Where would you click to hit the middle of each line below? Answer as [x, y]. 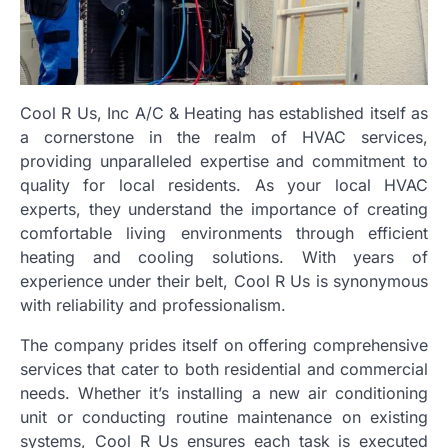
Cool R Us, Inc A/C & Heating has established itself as [224, 112]
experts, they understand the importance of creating [224, 208]
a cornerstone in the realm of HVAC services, [224, 136]
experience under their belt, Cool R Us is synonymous [224, 280]
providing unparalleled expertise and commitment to [224, 160]
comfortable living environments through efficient [224, 232]
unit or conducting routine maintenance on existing [224, 416]
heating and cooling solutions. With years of [224, 256]
